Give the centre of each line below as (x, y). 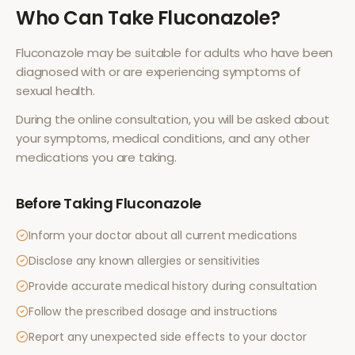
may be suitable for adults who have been (209, 53)
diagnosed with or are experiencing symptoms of (159, 72)
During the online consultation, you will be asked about (173, 119)
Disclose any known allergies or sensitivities (145, 261)
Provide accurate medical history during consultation (173, 286)
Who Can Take (87, 18)
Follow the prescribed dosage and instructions (153, 311)
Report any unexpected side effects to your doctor (168, 337)
